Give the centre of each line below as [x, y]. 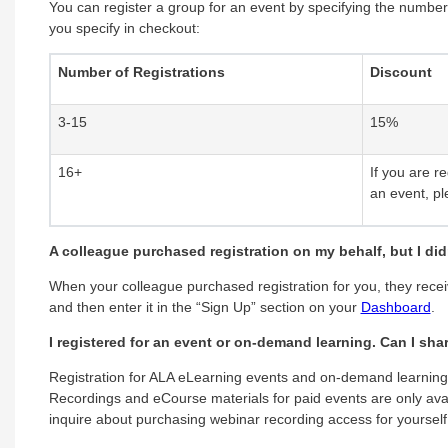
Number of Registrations [141, 71]
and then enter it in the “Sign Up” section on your [204, 306]
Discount [400, 71]
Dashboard [395, 306]
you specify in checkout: [124, 27]
